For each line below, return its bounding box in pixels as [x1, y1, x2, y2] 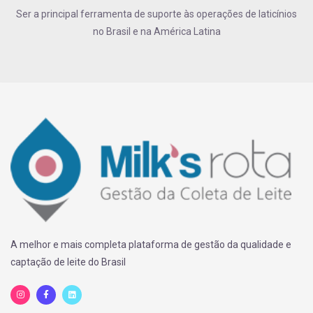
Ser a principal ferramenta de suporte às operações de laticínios [16, 8, 297, 20]
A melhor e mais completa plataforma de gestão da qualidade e [10, 238, 291, 250]
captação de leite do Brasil [10, 256, 126, 268]
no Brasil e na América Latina [92, 25, 221, 37]
